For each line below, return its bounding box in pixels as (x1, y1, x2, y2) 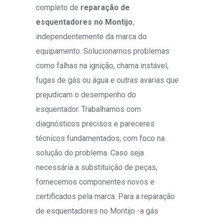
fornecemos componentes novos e (36, 177, 155, 187)
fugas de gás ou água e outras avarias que (36, 76, 179, 85)
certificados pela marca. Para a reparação (36, 192, 175, 201)
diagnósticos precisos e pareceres (36, 119, 155, 129)
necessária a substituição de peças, (36, 163, 157, 172)
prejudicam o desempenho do (36, 90, 136, 100)
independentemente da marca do (36, 32, 147, 42)
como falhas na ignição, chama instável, (36, 61, 169, 71)
